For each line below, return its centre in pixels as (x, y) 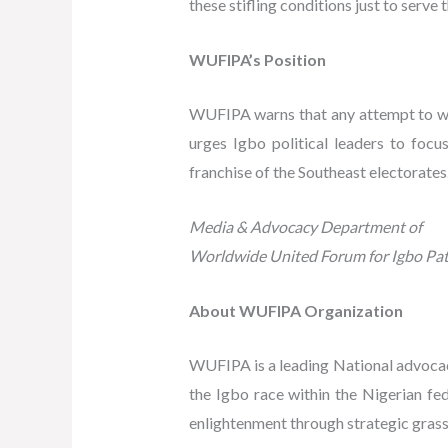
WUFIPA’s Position (257, 59)
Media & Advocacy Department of (305, 226)
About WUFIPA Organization (295, 310)
